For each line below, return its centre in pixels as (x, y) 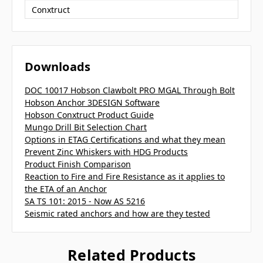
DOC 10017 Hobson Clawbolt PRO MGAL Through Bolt (130, 90)
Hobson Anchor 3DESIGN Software (92, 103)
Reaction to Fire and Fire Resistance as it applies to (125, 177)
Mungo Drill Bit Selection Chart (86, 127)
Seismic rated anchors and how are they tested (117, 214)
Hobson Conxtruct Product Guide (89, 115)
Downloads (58, 67)
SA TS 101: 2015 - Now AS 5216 (85, 201)
